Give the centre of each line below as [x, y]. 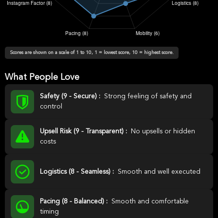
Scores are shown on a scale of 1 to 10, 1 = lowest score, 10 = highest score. [92, 53]
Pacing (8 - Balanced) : [75, 201]
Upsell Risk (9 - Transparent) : [84, 131]
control [51, 107]
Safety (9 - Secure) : [71, 96]
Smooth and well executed [159, 172]
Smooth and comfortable [150, 201]
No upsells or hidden [163, 131]
